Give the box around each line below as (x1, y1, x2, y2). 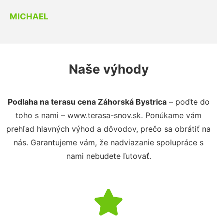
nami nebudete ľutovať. (66, 151, 151, 161)
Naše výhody (68, 61, 149, 77)
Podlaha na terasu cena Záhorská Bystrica (7, 96, 167, 107)
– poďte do (166, 96, 210, 107)
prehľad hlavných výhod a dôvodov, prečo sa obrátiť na (6, 124, 211, 134)
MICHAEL (10, 11, 48, 21)
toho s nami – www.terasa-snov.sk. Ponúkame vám (15, 110, 201, 120)
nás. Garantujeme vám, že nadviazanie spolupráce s (14, 137, 203, 147)
